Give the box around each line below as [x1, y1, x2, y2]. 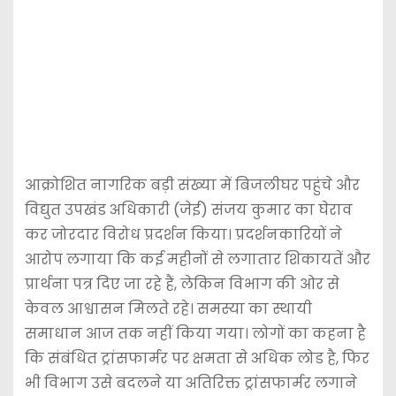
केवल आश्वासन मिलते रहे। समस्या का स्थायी [24, 298, 312, 319]
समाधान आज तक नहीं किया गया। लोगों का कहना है [24, 323, 366, 344]
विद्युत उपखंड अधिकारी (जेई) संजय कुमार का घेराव [24, 199, 353, 220]
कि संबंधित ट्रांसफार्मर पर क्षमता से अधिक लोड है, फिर [24, 347, 369, 369]
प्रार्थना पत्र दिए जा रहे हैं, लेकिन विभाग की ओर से [24, 273, 339, 294]
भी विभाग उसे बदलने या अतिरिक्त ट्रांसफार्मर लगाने [24, 372, 357, 393]
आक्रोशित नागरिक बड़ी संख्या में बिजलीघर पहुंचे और [24, 174, 360, 195]
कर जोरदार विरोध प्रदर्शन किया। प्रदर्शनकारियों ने [24, 224, 342, 245]
